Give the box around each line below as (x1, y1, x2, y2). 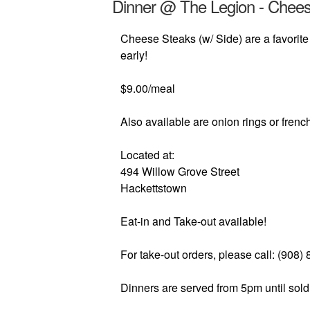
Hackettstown (120, 180, 187, 196)
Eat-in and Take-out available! (120, 213, 266, 229)
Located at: (120, 147, 174, 163)
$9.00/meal (120, 80, 175, 96)
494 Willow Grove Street (120, 163, 239, 179)
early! (120, 47, 147, 63)
